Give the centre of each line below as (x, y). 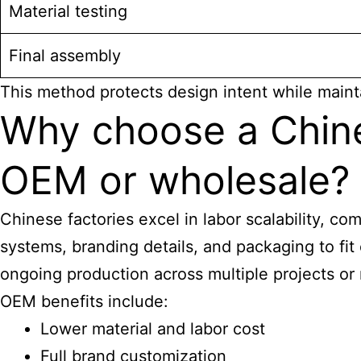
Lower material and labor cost (153, 329)
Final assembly (65, 56)
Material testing (68, 11)
